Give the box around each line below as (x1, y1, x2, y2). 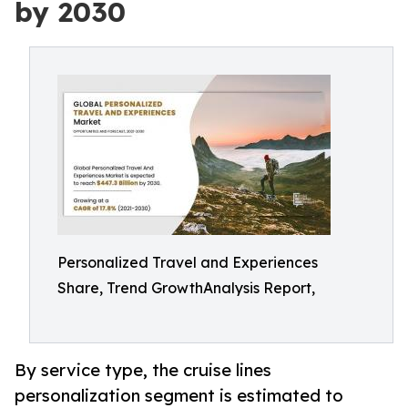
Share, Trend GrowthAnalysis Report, (57, 279, 315, 297)
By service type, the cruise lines (15, 360, 271, 381)
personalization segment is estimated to (15, 385, 343, 406)
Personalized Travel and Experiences (57, 253, 318, 271)
